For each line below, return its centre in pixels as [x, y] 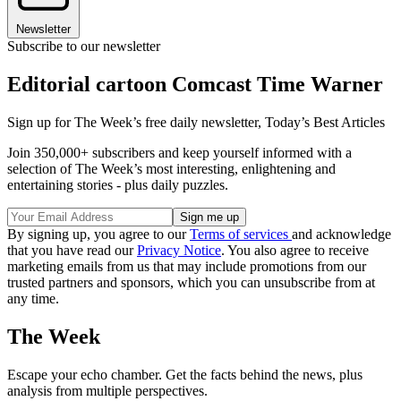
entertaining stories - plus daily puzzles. [118, 185]
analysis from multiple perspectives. [107, 390]
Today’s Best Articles [325, 123]
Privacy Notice [179, 251]
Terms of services [241, 235]
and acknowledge [341, 235]
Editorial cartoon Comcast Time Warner [195, 85]
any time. [33, 299]
